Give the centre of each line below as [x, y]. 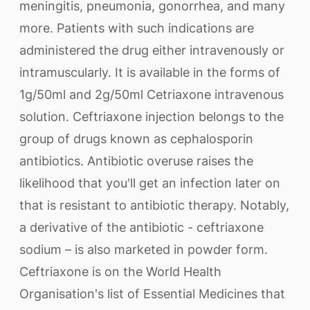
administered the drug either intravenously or [152, 50]
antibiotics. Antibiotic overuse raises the [136, 161]
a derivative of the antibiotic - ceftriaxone [142, 227]
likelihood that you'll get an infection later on [150, 183]
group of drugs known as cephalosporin [136, 139]
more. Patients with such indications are [137, 28]
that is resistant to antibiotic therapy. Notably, [154, 205]
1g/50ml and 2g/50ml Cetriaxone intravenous [152, 94]
